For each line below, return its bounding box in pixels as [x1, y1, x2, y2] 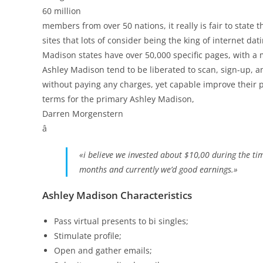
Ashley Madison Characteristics [42, 188, 192, 202]
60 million [42, 5, 81, 16]
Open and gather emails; [54, 245, 152, 256]
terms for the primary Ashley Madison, [42, 93, 194, 104]
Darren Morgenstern [42, 108, 123, 119]
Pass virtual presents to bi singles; [54, 215, 188, 227]
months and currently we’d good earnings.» [79, 164, 238, 175]
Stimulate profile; [54, 230, 122, 241]
